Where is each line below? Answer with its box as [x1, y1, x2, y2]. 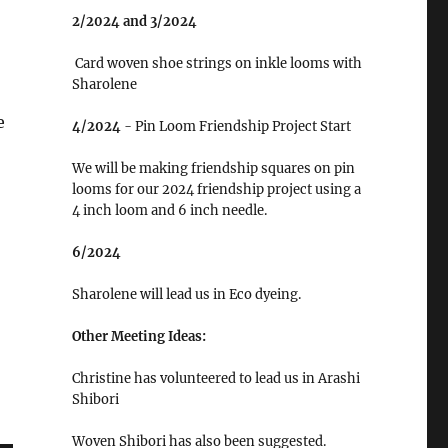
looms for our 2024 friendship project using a [71, 181, 361, 199]
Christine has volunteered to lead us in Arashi [71, 370, 360, 388]
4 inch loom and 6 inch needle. [71, 202, 267, 220]
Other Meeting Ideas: [71, 328, 206, 346]
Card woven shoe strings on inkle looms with [71, 55, 362, 73]
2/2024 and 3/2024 [71, 13, 197, 31]
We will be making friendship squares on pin [71, 160, 355, 178]
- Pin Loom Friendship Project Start [120, 118, 351, 136]
